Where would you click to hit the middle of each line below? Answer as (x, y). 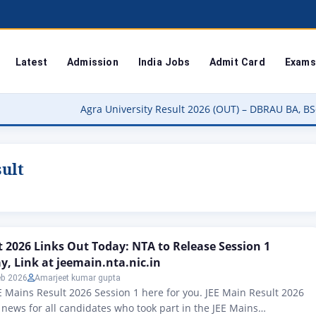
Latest (31, 62)
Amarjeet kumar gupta (78, 278)
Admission (93, 62)
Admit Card (237, 62)
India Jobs (164, 62)
